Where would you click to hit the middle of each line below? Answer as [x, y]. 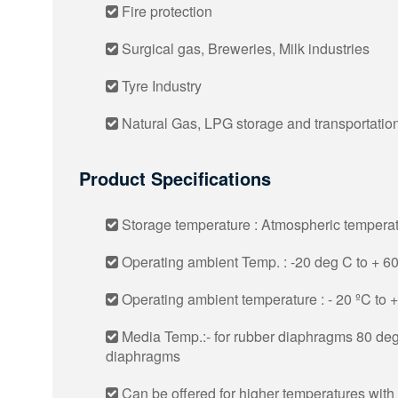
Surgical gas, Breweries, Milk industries [244, 48]
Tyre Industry [160, 86]
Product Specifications [175, 178]
